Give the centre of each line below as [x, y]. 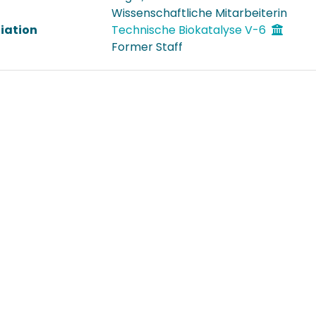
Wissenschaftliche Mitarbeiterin [199, 13]
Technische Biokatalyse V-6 [190, 30]
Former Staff [147, 47]
